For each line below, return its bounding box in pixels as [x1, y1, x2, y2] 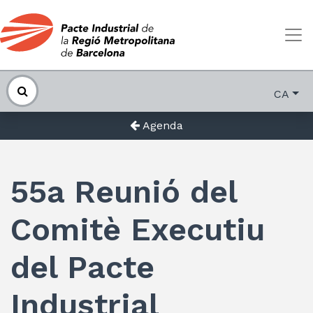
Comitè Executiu [10, 211, 265, 248]
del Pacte [10, 249, 154, 286]
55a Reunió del [10, 173, 237, 210]
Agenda [140, 119, 183, 132]
